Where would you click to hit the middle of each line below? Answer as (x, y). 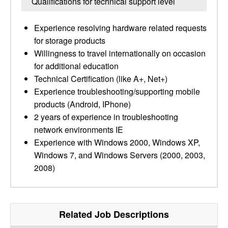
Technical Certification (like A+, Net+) (101, 79)
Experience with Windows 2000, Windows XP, (117, 142)
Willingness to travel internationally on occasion (120, 53)
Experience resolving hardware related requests (120, 28)
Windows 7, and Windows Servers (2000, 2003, (120, 155)
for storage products (70, 40)
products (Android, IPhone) (82, 104)
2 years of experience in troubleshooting (106, 117)
